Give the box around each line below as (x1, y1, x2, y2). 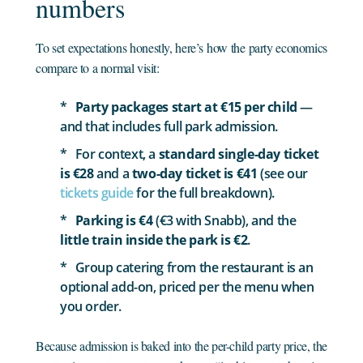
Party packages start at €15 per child (75, 97, 297, 116)
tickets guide (60, 183, 134, 202)
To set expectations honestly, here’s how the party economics (36, 38, 327, 56)
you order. (60, 297, 122, 315)
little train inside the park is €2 (60, 230, 248, 249)
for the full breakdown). (133, 183, 275, 202)
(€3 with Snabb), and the (152, 211, 297, 229)
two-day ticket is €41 (131, 164, 258, 182)
